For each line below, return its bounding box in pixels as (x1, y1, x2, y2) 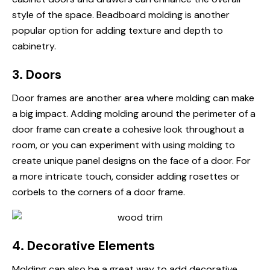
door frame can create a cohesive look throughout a (12, 123, 244, 136)
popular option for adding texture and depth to (12, 24, 223, 37)
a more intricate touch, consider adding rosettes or (12, 170, 240, 183)
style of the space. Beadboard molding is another (12, 8, 230, 21)
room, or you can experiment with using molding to (12, 139, 235, 151)
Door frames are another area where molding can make (12, 92, 254, 104)
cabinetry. (12, 40, 56, 52)
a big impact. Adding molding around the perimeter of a (12, 107, 256, 120)
